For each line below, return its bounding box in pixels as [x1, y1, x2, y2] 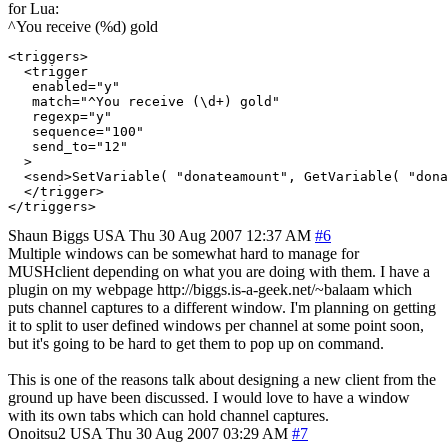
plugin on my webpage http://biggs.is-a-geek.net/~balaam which [8, 280, 412, 298]
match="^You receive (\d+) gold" [8, 93, 280, 109]
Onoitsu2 [8, 424, 66, 442]
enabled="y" [8, 78, 120, 94]
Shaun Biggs [8, 226, 89, 244]
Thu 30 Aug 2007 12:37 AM [129, 226, 311, 244]
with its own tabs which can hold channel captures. [8, 406, 329, 424]
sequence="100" [8, 123, 144, 139]
